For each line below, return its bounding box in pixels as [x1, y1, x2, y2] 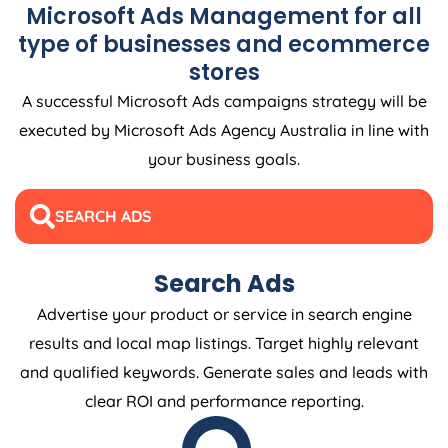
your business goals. [148, 148, 300, 169]
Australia [280, 119, 347, 140]
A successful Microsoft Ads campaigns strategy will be [21, 90, 427, 111]
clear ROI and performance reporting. [84, 390, 364, 411]
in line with [347, 119, 429, 140]
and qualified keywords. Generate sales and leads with [20, 361, 428, 382]
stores [188, 56, 260, 88]
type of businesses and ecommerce [18, 28, 430, 60]
